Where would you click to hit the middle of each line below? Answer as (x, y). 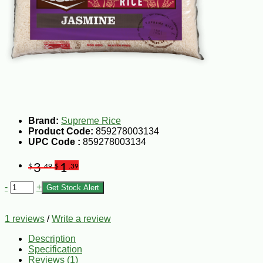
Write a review (81, 218)
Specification (55, 249)
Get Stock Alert (73, 187)
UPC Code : (55, 141)
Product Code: (61, 131)
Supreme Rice (91, 120)
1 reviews (25, 218)
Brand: (43, 120)
